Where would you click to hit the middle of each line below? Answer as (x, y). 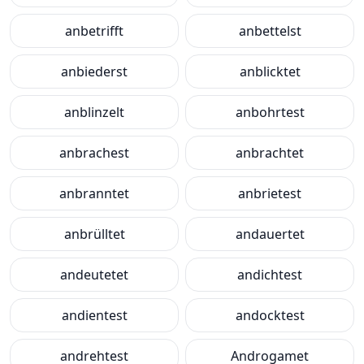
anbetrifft (94, 31)
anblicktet (270, 71)
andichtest (270, 275)
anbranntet (94, 193)
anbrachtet (270, 153)
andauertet (270, 234)
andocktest (270, 315)
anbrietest (270, 193)
